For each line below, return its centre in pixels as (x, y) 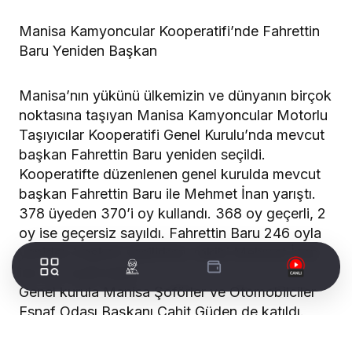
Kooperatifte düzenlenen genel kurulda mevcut (170, 174)
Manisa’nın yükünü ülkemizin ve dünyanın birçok (175, 95)
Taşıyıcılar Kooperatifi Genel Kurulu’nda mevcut (172, 134)
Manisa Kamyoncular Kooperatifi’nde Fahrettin (169, 31)
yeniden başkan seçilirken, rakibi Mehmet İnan (169, 252)
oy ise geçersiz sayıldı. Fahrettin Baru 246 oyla (170, 233)
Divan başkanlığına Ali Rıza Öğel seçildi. (148, 331)
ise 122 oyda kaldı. (79, 272)
